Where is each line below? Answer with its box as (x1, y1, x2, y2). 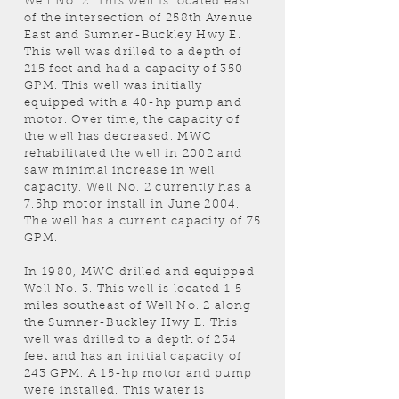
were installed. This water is (24, 385, 206, 396)
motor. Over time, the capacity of (24, 114, 240, 126)
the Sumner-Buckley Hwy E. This (24, 317, 239, 329)
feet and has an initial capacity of (24, 351, 242, 362)
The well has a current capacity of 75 (24, 216, 262, 227)
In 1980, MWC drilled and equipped (24, 266, 255, 278)
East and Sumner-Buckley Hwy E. (24, 29, 242, 41)
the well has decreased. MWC (24, 131, 213, 142)
